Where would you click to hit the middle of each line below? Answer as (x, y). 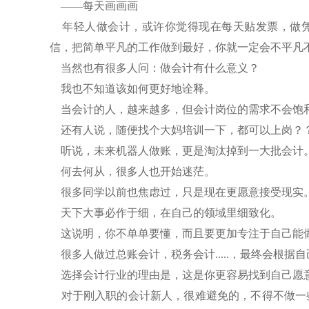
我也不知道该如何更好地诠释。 (132, 88)
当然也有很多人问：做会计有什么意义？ (154, 68)
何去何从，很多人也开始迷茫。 (132, 171)
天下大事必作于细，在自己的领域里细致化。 (166, 212)
